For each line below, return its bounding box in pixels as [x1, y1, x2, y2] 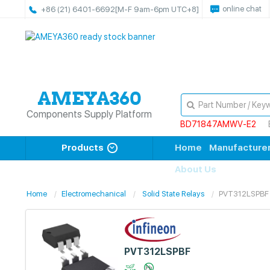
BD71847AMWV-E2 [180, 119, 256, 129]
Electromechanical [61, 189, 126, 198]
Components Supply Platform [27, 108, 152, 120]
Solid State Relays [142, 189, 204, 198]
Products [61, 142, 104, 153]
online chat [222, 4, 262, 13]
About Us [175, 164, 216, 175]
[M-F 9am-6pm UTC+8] [115, 5, 199, 14]
